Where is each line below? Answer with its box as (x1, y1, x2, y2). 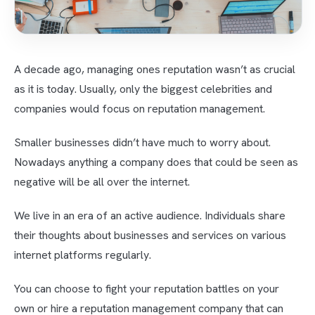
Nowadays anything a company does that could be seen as (14, 155, 298, 170)
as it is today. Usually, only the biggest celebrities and (14, 82, 272, 97)
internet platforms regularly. (14, 247, 151, 263)
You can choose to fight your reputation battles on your (14, 281, 279, 297)
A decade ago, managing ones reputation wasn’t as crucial (14, 62, 295, 77)
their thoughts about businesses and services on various (14, 228, 286, 243)
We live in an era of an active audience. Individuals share (14, 208, 285, 224)
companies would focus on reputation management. (14, 101, 265, 117)
